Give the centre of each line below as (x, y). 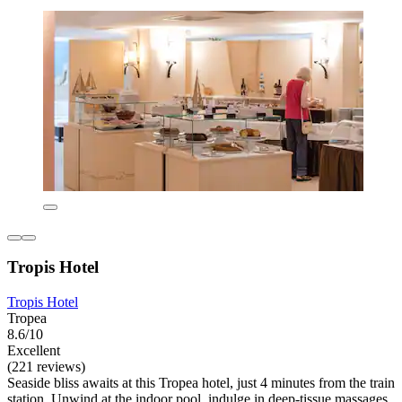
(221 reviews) (46, 367)
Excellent (34, 351)
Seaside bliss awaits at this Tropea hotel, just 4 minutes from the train (201, 383)
